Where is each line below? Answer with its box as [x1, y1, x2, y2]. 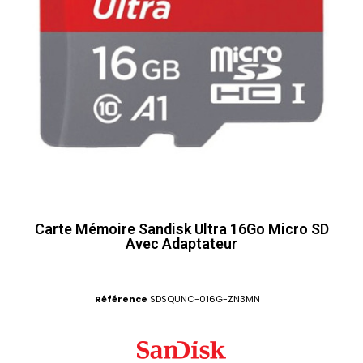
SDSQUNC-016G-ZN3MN [150, 293, 260, 305]
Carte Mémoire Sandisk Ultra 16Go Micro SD [34, 220, 329, 237]
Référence [95, 293, 147, 305]
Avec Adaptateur [126, 235, 237, 252]
